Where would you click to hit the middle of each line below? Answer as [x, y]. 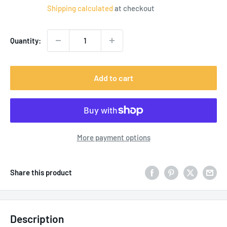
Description [37, 218]
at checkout [134, 8]
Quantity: [26, 40]
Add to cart [113, 78]
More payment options [113, 137]
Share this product [41, 172]
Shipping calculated [80, 8]
